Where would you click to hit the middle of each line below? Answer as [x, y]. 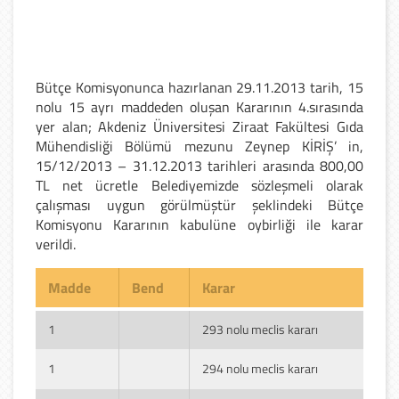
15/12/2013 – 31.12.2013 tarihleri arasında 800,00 [199, 165]
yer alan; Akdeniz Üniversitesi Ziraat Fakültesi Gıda [199, 126]
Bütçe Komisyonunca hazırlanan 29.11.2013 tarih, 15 [199, 87]
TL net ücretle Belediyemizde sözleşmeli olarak [199, 185]
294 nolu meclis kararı [260, 368]
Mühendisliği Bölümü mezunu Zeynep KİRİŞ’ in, [199, 146]
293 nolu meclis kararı [260, 329]
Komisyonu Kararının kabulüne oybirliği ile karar [199, 224]
